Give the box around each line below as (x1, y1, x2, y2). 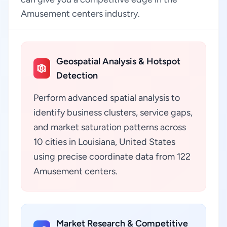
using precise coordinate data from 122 (33, 151, 191, 162)
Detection (56, 70, 98, 81)
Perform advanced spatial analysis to (33, 92, 180, 103)
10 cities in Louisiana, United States (33, 136, 175, 147)
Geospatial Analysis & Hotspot (56, 56, 180, 67)
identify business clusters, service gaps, (33, 107, 193, 118)
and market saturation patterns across (33, 122, 186, 133)
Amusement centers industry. (21, 8, 140, 19)
